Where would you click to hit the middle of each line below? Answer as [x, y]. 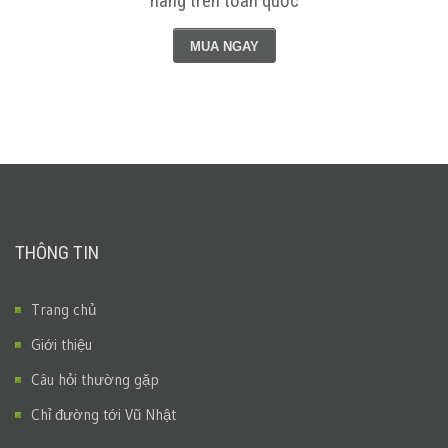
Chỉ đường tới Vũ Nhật [103, 414]
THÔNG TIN [57, 252]
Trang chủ [63, 309]
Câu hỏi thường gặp [95, 379]
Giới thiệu [61, 344]
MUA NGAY [224, 46]
